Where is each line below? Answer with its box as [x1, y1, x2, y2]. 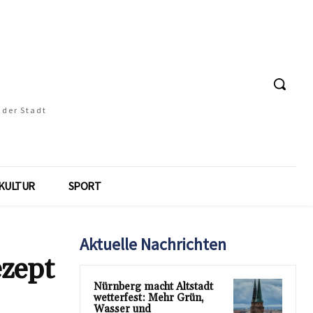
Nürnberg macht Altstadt [94, 280, 213, 293]
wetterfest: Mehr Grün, [94, 291, 204, 305]
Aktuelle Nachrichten [80, 233, 226, 255]
